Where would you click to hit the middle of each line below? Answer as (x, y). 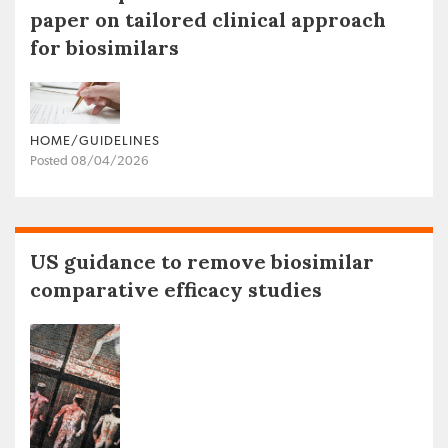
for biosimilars (104, 48)
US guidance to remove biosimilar (202, 262)
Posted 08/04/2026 (89, 162)
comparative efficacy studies (176, 290)
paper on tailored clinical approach (208, 20)
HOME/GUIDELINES (95, 142)
